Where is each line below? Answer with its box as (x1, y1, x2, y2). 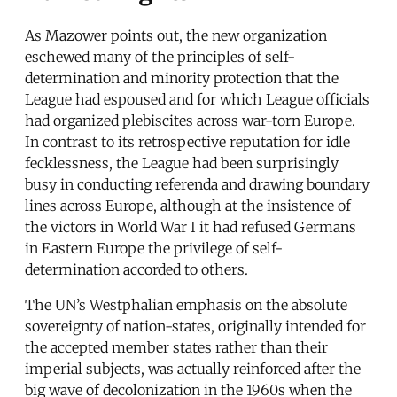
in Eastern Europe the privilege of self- (25, 238, 283, 257)
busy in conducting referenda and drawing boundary (25, 175, 370, 193)
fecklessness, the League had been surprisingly (25, 153, 339, 172)
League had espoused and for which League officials (25, 90, 370, 108)
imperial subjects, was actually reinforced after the (25, 359, 361, 378)
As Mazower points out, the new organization (25, 26, 327, 44)
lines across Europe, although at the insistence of (25, 196, 351, 214)
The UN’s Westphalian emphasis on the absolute (25, 295, 347, 314)
